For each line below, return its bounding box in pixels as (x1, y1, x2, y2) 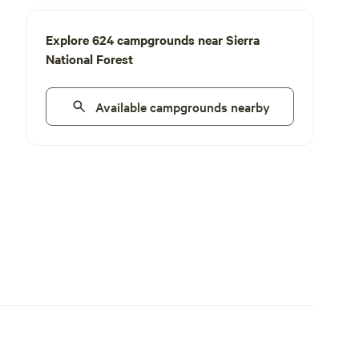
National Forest (46, 50, 133, 67)
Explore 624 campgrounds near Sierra (46, 30, 260, 48)
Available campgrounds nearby (95, 98, 270, 115)
